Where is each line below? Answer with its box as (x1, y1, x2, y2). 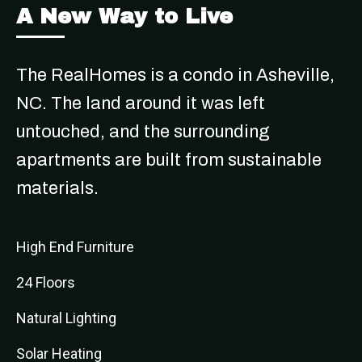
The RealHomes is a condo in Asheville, (16, 65, 335, 85)
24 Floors (16, 274, 75, 291)
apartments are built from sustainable (16, 150, 322, 170)
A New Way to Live (16, 5, 233, 27)
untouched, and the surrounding (16, 122, 270, 141)
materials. (16, 179, 99, 198)
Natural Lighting (16, 309, 116, 326)
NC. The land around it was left (16, 94, 265, 113)
